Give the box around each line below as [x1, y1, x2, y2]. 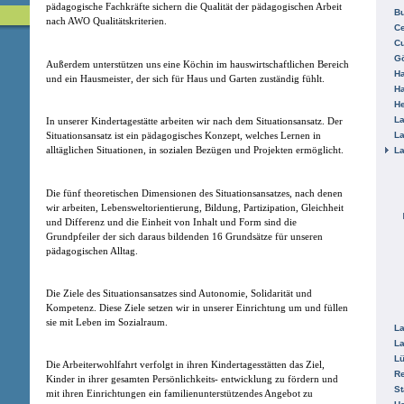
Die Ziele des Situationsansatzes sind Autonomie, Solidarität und [46, 287, 312, 298]
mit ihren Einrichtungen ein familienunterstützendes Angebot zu [46, 388, 313, 399]
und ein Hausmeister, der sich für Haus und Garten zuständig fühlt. [46, 72, 325, 84]
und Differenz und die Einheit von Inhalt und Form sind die [46, 216, 297, 227]
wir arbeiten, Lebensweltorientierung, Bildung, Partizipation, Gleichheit [46, 201, 344, 213]
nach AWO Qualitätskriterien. [46, 15, 167, 27]
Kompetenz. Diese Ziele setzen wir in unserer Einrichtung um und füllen [46, 301, 348, 313]
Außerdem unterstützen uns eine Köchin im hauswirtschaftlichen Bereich [46, 58, 349, 69]
